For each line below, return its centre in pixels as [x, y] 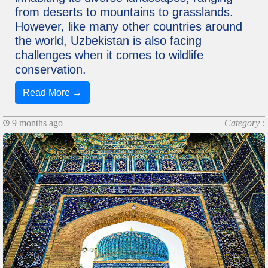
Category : [245, 123]
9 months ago [36, 123]
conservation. [51, 70]
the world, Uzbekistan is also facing [108, 41]
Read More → [52, 93]
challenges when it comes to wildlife [109, 55]
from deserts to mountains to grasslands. [124, 12]
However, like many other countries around [129, 27]
